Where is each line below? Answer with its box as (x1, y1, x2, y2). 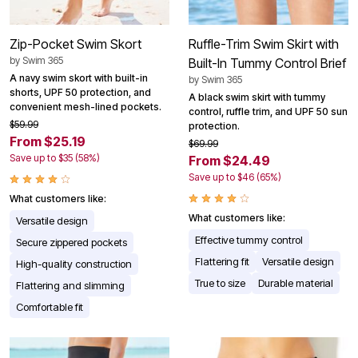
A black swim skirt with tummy (189, 90, 325, 103)
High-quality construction (16, 257, 132, 270)
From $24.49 (189, 152, 270, 169)
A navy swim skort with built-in (10, 71, 148, 84)
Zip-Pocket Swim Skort (10, 35, 141, 52)
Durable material (258, 276, 333, 289)
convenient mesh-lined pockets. (10, 100, 161, 113)
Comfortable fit (16, 300, 83, 313)
